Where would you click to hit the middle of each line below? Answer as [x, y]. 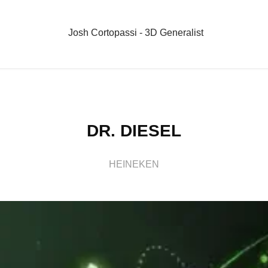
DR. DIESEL [134, 131]
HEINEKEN [134, 164]
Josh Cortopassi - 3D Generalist [136, 32]
